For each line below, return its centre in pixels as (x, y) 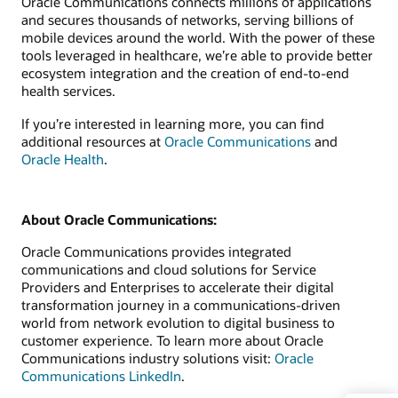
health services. (68, 91)
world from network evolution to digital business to (178, 322)
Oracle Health (63, 159)
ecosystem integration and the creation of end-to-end (185, 73)
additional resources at (93, 141)
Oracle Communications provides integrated (156, 251)
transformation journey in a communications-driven (181, 304)
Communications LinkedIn (101, 375)
